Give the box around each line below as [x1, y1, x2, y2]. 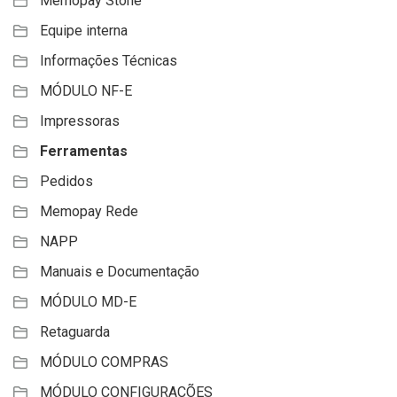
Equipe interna [40, 22, 128, 40]
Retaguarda [40, 323, 110, 341]
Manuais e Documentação [40, 263, 199, 281]
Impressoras [40, 113, 120, 130]
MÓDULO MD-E [40, 293, 136, 311]
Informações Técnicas [40, 52, 177, 70]
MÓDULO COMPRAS [40, 354, 168, 371]
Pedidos [40, 173, 93, 191]
